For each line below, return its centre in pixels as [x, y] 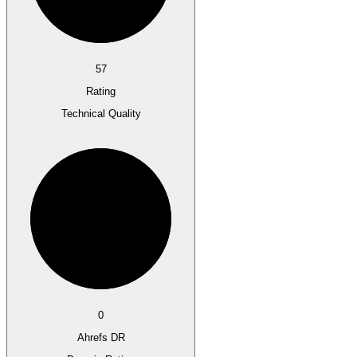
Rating [101, 92]
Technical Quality [101, 114]
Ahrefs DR [101, 338]
